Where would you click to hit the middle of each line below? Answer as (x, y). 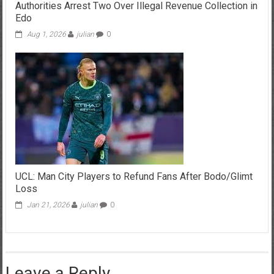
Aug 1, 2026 (46, 34)
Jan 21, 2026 (48, 205)
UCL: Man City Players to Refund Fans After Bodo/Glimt (134, 176)
